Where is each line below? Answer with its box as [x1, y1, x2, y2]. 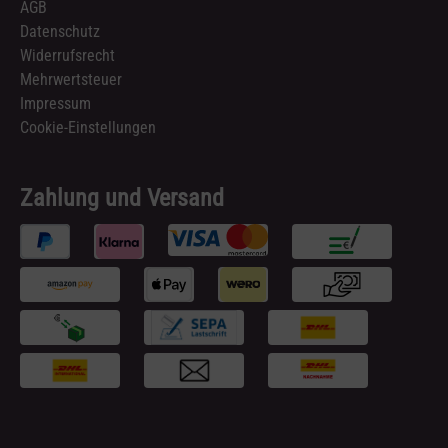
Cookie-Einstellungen [20, 118, 156, 137]
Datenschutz [20, 22, 100, 41]
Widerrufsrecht [20, 46, 115, 65]
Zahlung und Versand [20, 184, 224, 212]
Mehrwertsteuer [20, 70, 122, 89]
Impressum [20, 94, 91, 113]
